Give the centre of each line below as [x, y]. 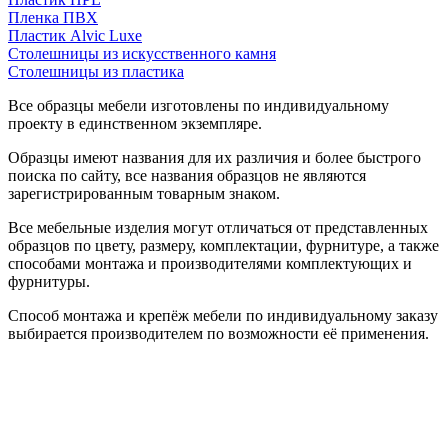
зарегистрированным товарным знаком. [144, 193]
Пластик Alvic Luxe [75, 35]
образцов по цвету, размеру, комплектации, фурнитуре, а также [223, 245]
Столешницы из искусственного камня [142, 53]
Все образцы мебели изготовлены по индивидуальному [198, 105]
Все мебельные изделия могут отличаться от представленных [218, 227]
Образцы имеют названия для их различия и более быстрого [214, 157]
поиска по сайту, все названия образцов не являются [187, 175]
